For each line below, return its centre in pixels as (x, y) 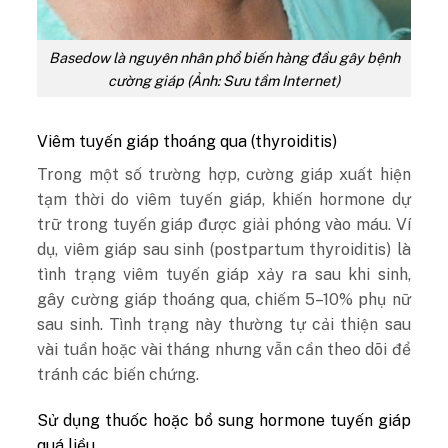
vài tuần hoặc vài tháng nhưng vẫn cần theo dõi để (224, 350)
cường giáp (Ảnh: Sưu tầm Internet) (224, 80)
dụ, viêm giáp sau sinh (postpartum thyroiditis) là (224, 250)
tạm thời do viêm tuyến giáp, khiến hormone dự (224, 200)
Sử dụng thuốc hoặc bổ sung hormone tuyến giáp (224, 421)
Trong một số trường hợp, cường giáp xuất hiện (224, 175)
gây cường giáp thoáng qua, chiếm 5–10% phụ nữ (224, 300)
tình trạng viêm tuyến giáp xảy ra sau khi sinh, (224, 275)
